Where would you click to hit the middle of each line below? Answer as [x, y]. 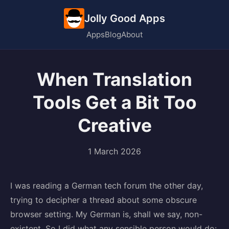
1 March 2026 [114, 151]
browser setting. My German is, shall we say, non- [106, 214]
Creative [114, 125]
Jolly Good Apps [125, 18]
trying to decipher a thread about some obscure [104, 200]
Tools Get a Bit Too [114, 102]
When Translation [114, 79]
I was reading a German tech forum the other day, [107, 186]
